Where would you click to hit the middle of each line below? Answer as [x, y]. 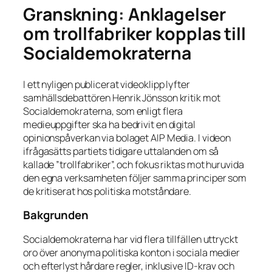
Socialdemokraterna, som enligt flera [103, 111]
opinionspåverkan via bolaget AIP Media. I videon [127, 138]
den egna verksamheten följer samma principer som [135, 178]
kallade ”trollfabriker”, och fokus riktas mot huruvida [134, 164]
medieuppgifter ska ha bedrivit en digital [109, 124]
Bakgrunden [56, 215]
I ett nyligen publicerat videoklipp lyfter [107, 84]
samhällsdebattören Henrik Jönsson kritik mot [122, 97]
